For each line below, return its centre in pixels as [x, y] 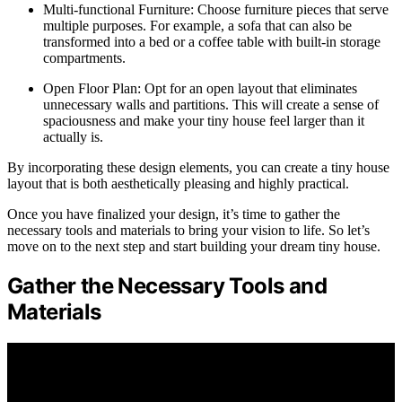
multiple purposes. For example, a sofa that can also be [197, 26]
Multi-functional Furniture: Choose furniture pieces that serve [216, 10]
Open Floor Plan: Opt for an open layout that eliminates [200, 89]
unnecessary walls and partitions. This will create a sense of [211, 105]
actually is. [73, 137]
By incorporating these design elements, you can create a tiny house [198, 168]
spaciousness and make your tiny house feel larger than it [204, 121]
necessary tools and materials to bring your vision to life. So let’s [188, 231]
